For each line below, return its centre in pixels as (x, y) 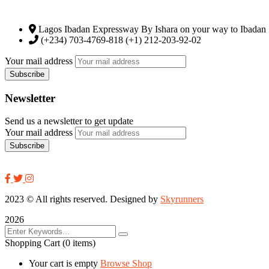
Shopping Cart (34, 243)
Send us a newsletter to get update (69, 121)
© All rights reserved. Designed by (92, 199)
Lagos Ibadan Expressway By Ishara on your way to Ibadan (152, 29)
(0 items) (79, 243)
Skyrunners (182, 199)
